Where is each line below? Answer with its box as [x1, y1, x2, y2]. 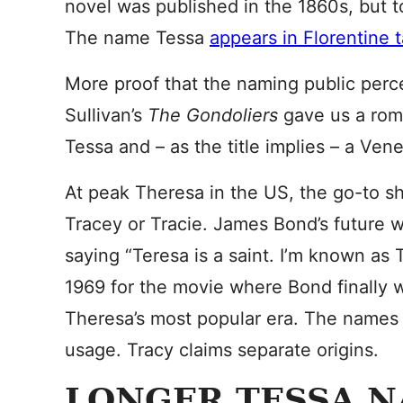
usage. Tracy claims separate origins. [65, 339, 379, 361]
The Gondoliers [148, 104, 283, 126]
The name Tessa [65, 27, 210, 49]
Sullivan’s [65, 104, 148, 126]
